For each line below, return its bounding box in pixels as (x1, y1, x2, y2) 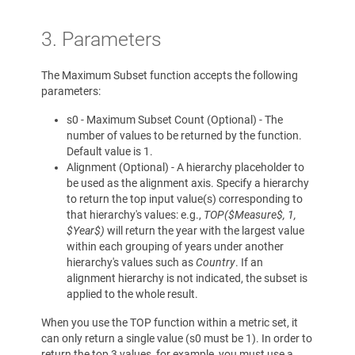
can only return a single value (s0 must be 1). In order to (41, 331, 312, 345)
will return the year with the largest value (105, 223, 304, 237)
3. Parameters (41, 27, 162, 51)
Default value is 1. (67, 144, 153, 158)
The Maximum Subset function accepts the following (41, 68, 298, 82)
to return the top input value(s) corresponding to (67, 192, 303, 205)
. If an (235, 255, 263, 269)
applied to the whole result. (67, 287, 198, 300)
